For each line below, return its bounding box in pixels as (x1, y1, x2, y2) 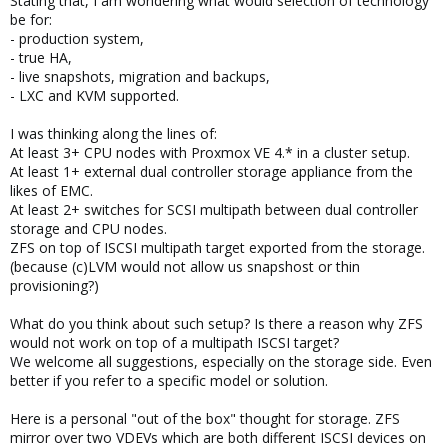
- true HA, (10, 47, 72, 67)
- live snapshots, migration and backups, (10, 66, 270, 86)
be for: (10, 9, 52, 29)
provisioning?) (10, 275, 99, 295)
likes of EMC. (10, 180, 93, 200)
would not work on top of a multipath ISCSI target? (10, 332, 339, 352)
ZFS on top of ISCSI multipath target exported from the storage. (10, 237, 425, 257)
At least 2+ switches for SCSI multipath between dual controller (10, 199, 418, 219)
